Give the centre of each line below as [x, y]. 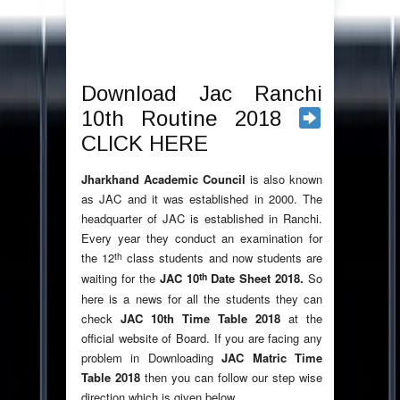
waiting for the [121, 279]
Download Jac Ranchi [202, 94]
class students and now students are [223, 258]
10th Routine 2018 [190, 119]
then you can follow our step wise [233, 378]
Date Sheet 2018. [257, 279]
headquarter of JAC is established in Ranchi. [202, 219]
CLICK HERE [145, 144]
